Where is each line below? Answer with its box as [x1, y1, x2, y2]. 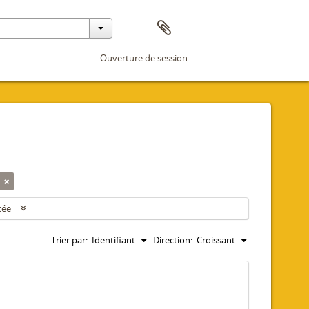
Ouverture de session [100, 52, 188, 64]
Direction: [153, 234, 192, 246]
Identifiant [92, 234, 135, 246]
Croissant [197, 234, 235, 246]
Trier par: [51, 234, 88, 246]
